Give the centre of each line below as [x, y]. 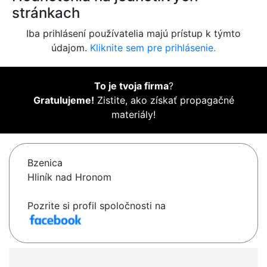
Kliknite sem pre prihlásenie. [153, 48]
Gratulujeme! [63, 100]
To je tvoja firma [131, 86]
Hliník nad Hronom [69, 177]
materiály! [133, 115]
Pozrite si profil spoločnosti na [97, 206]
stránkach [46, 13]
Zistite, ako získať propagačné [164, 100]
